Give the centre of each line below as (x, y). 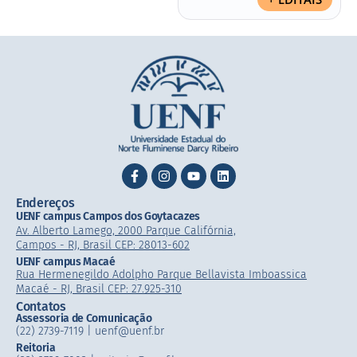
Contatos (41, 307)
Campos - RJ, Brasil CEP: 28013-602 (103, 245)
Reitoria (36, 348)
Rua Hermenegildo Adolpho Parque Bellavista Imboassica (161, 275)
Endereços (45, 203)
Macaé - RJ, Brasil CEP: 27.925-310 (99, 289)
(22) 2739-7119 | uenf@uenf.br (90, 331)
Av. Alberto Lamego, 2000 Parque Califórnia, (126, 231)
